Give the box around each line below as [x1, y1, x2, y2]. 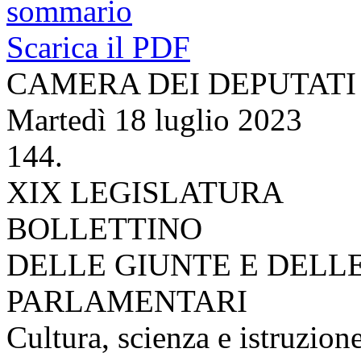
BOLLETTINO [6, 210, 202, 246]
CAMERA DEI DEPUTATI [6, 65, 356, 101]
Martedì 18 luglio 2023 [6, 102, 302, 137]
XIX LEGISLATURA [6, 174, 284, 210]
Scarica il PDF [6, 29, 190, 64]
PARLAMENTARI [6, 283, 247, 318]
